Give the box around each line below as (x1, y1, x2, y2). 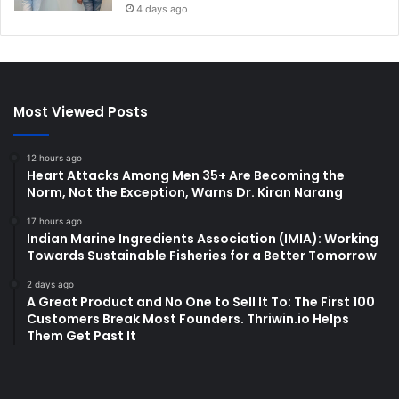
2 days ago (27, 278, 74, 289)
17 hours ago (27, 215, 82, 226)
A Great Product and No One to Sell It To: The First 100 (27, 292, 375, 311)
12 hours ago (27, 151, 82, 163)
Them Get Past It (27, 326, 136, 345)
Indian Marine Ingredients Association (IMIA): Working (27, 229, 379, 248)
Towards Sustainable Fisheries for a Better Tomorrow (27, 246, 377, 265)
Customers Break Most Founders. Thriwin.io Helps (27, 309, 349, 328)
